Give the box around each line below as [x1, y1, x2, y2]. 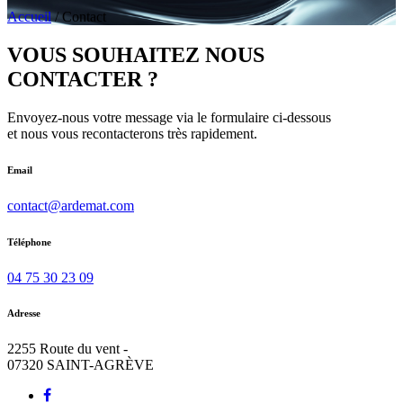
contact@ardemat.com [7, 197, 134, 213]
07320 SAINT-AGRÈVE [7, 357, 154, 373]
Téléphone [7, 236, 51, 247]
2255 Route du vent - [7, 341, 128, 357]
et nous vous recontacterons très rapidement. [7, 125, 257, 141]
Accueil [7, 8, 51, 24]
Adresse [7, 308, 40, 319]
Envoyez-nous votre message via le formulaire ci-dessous [7, 109, 331, 125]
